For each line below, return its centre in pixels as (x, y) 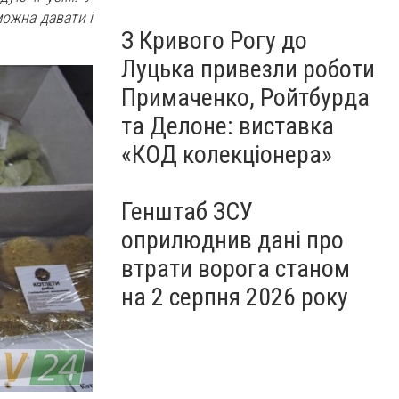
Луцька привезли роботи (248, 69)
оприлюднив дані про (232, 240)
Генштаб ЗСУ (187, 212)
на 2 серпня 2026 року (235, 297)
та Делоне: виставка (228, 126)
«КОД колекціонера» (227, 155)
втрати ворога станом (236, 269)
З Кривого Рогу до (214, 41)
